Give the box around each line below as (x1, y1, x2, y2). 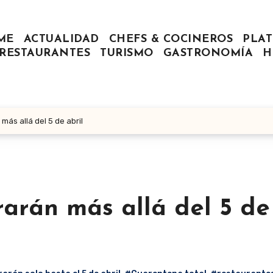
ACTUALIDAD (23, 34, 99, 46)
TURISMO (100, 48, 154, 60)
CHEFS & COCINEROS (108, 34, 233, 46)
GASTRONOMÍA (163, 48, 253, 60)
